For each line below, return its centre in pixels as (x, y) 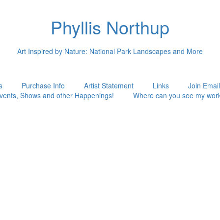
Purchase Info (43, 85)
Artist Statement (109, 85)
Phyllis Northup (110, 27)
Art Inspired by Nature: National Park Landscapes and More (110, 51)
